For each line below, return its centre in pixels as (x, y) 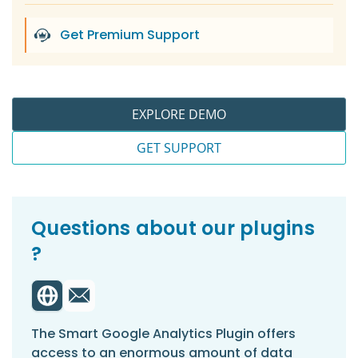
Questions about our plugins (173, 228)
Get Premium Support (130, 35)
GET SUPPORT (179, 148)
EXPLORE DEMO (179, 114)
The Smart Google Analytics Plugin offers (163, 334)
